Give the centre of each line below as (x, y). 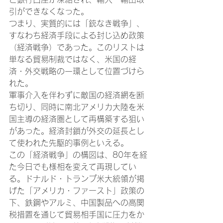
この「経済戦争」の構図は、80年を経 (78, 155)
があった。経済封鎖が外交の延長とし (77, 131)
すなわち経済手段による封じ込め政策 (77, 36)
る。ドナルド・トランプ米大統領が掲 (77, 179)
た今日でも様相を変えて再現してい (73, 167)
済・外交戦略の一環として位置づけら (77, 71)
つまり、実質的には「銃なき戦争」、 (77, 24)
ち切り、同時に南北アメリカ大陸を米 (77, 107)
